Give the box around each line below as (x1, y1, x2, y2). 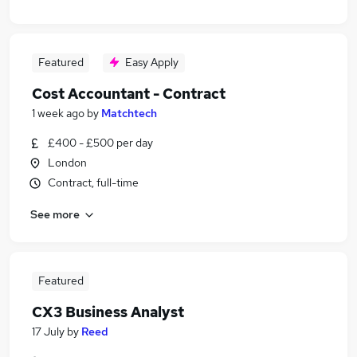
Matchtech (101, 106, 157, 120)
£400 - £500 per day (48, 135, 153, 150)
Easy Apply (125, 55, 178, 69)
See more (30, 206, 80, 222)
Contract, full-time (48, 175, 139, 190)
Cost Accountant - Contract (32, 84, 226, 103)
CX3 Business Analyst (32, 303, 184, 321)
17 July (32, 324, 65, 339)
